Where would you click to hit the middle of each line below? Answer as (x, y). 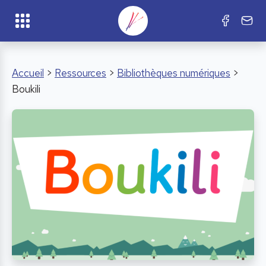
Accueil (28, 73)
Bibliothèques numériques (174, 73)
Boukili (26, 89)
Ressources (80, 73)
